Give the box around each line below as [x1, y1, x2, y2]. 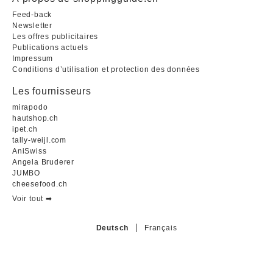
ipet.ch [12, 125, 38, 133]
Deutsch [96, 224, 129, 232]
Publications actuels [12, 43, 88, 52]
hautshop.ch [12, 114, 58, 122]
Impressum [12, 54, 54, 63]
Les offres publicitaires [12, 32, 99, 41]
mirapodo [12, 103, 48, 112]
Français [144, 224, 177, 232]
